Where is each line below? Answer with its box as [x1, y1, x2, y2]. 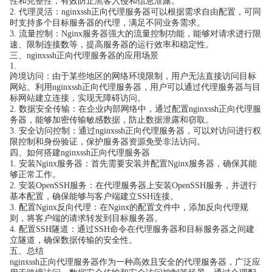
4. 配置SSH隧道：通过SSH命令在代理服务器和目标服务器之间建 [10, 225, 254, 234]
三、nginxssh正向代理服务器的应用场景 [10, 51, 158, 60]
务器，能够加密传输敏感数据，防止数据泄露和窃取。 [10, 115, 214, 124]
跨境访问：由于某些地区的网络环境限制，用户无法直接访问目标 [10, 72, 256, 81]
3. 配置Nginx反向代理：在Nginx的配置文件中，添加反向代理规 [10, 203, 248, 212]
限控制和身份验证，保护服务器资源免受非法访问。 [10, 137, 205, 146]
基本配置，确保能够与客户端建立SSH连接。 [10, 192, 178, 201]
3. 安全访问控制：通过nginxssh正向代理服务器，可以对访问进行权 [10, 126, 261, 135]
